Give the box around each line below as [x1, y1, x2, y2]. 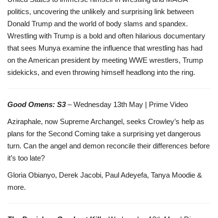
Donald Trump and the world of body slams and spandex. [7, 19, 188, 28]
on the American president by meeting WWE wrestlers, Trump [7, 55, 203, 64]
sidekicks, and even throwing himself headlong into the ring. [7, 68, 195, 76]
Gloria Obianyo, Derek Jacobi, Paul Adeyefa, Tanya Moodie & [7, 170, 202, 179]
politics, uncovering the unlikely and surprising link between [7, 7, 194, 16]
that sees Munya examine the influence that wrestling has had [7, 43, 202, 52]
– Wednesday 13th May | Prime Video [66, 100, 188, 109]
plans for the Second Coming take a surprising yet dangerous [7, 129, 201, 138]
